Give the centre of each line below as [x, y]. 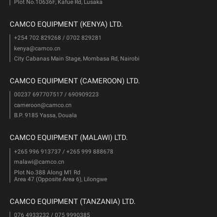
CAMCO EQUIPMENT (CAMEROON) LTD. [75, 81]
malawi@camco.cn [39, 162]
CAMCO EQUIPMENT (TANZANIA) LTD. [73, 201]
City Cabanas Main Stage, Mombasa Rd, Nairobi [77, 59]
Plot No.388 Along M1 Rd [47, 172]
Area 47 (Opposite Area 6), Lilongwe [60, 179]
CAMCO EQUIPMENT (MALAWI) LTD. [69, 138]
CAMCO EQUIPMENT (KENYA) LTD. [66, 24]
